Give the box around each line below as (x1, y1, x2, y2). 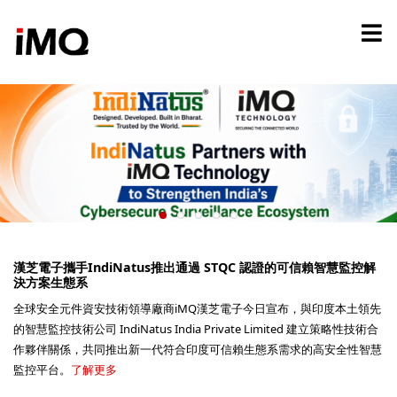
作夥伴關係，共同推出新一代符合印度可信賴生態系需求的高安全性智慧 (13, 340, 382, 357)
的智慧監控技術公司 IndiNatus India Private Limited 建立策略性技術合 (13, 320, 378, 337)
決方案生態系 (13, 273, 88, 291)
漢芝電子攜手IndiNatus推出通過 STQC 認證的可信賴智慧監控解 (13, 258, 376, 276)
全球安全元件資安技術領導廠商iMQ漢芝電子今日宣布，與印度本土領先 (13, 300, 381, 316)
